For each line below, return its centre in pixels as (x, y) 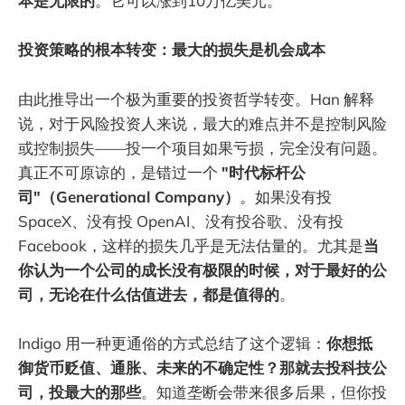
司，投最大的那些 (80, 391)
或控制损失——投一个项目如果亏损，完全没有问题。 (202, 147)
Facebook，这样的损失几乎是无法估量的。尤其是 (191, 245)
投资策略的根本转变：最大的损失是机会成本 (172, 50)
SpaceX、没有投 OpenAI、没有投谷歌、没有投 (181, 221)
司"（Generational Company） (129, 196)
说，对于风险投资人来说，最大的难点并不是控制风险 (202, 123)
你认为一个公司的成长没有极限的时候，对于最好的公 (202, 269)
